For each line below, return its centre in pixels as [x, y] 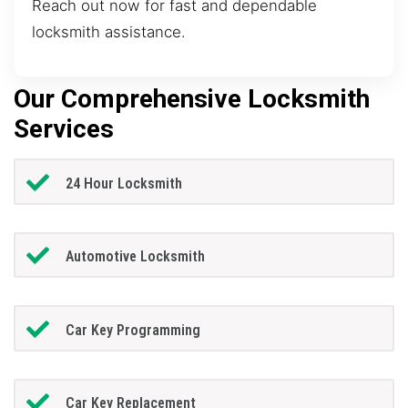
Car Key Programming [133, 330]
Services [64, 129]
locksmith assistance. [109, 31]
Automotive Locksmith [135, 257]
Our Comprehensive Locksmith [192, 99]
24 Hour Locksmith [123, 183]
